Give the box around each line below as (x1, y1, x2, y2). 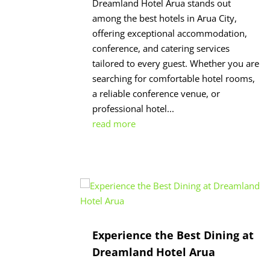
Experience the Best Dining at (92, 227, 254, 242)
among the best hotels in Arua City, (92, 11, 237, 24)
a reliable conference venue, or (92, 87, 221, 99)
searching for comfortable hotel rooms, (92, 72, 256, 84)
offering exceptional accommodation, (92, 27, 248, 39)
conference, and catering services (92, 42, 230, 54)
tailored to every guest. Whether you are (92, 57, 260, 69)
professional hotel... (92, 102, 175, 115)
